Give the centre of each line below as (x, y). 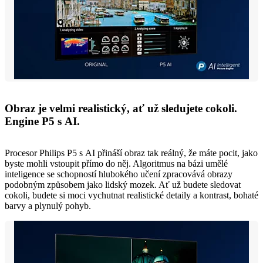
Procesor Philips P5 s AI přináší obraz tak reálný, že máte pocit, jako (131, 153)
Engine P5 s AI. (42, 121)
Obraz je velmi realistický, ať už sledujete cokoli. (121, 108)
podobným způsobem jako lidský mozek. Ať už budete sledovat (123, 185)
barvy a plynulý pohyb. (48, 206)
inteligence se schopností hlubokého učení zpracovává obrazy (119, 174)
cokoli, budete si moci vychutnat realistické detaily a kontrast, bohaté (131, 195)
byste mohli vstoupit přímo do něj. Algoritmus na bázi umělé (116, 164)
